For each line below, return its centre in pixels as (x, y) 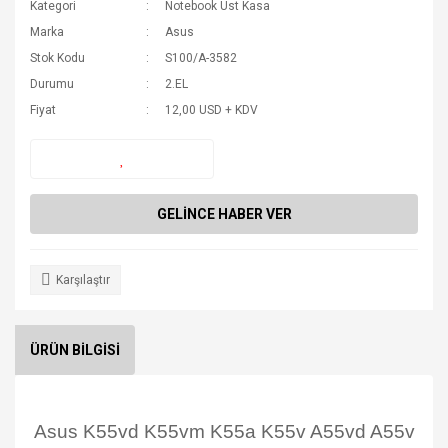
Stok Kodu (57, 58)
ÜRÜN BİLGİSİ (75, 349)
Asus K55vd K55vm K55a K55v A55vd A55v (224, 431)
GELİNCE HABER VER (224, 213)
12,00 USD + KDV (212, 110)
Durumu (52, 84)
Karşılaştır (83, 280)
